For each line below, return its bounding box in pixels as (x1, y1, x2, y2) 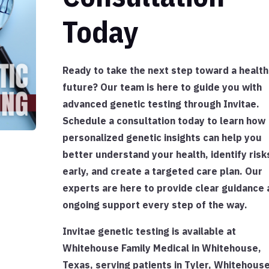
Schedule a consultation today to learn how (62, 115, 265, 127)
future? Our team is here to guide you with (62, 81, 262, 94)
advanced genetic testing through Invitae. (62, 98, 259, 110)
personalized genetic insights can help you (62, 131, 262, 144)
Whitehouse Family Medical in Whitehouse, (62, 242, 261, 255)
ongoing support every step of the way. (62, 199, 247, 211)
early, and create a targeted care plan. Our (62, 165, 262, 178)
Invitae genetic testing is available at (62, 225, 236, 238)
